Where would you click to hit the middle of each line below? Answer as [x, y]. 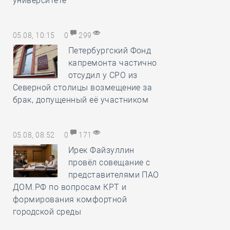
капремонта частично [112, 63]
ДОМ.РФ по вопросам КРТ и [70, 187]
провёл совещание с [109, 162]
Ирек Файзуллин [101, 150]
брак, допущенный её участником [81, 100]
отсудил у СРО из [103, 75]
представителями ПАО [113, 175]
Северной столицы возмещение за [83, 88]
